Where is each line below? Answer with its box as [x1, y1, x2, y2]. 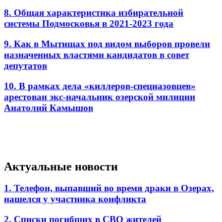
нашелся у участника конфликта [4, 194, 146, 205]
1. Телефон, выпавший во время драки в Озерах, [4, 183, 214, 194]
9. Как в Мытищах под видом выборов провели [4, 38, 210, 49]
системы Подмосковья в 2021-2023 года [4, 18, 173, 29]
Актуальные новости [4, 160, 118, 173]
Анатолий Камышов [4, 102, 93, 113]
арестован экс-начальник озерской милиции [4, 91, 195, 102]
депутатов [4, 60, 47, 71]
